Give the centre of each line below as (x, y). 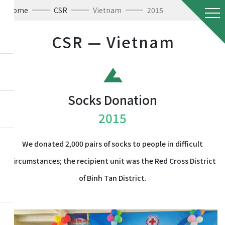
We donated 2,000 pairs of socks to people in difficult (113, 144)
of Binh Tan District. (113, 178)
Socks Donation (113, 100)
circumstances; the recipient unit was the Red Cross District (113, 161)
